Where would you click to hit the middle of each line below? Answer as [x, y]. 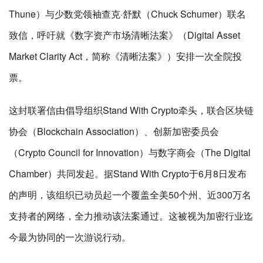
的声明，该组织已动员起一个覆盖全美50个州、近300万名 [130, 195]
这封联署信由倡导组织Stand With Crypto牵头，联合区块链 [131, 110]
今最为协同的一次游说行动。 [70, 237]
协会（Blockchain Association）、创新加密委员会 [114, 131]
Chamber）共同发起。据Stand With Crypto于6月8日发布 [128, 173]
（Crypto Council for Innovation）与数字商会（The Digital [130, 152]
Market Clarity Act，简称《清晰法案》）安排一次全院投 [125, 56]
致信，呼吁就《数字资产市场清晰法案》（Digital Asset [124, 35]
